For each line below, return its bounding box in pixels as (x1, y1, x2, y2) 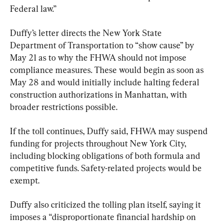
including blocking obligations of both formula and (10, 150, 202, 161)
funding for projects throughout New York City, (10, 138, 188, 148)
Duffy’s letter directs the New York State (10, 27, 164, 38)
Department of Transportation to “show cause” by (10, 39, 196, 50)
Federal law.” (10, 3, 57, 14)
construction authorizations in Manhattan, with (10, 89, 189, 100)
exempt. (10, 175, 39, 185)
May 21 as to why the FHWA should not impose (10, 52, 188, 63)
